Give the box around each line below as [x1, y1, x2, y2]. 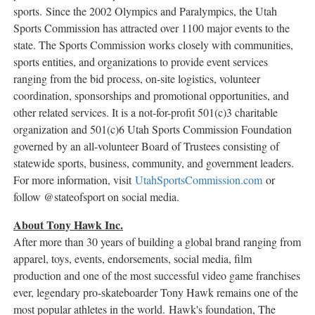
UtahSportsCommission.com [135, 172, 262, 188]
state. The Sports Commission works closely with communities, [13, 37, 293, 53]
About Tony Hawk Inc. [13, 217, 123, 233]
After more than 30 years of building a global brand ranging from [13, 234, 301, 250]
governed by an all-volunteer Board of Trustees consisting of [13, 139, 279, 154]
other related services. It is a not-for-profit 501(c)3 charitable [13, 105, 278, 120]
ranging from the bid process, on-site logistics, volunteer [13, 71, 260, 86]
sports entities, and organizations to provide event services [13, 54, 268, 70]
